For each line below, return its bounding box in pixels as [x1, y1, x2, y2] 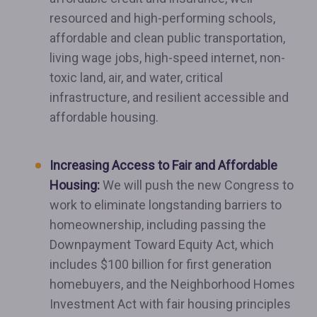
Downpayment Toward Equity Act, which [50, 237, 274, 252]
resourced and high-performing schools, [50, 11, 275, 25]
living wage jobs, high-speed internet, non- [50, 50, 285, 65]
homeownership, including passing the [50, 217, 266, 232]
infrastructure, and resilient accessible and [50, 90, 289, 105]
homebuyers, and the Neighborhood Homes [50, 277, 295, 292]
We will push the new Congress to [100, 178, 294, 192]
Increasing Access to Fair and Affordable [50, 158, 277, 173]
